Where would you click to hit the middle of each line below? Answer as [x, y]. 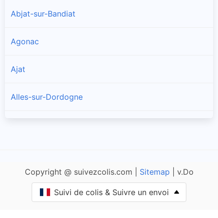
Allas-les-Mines [39, 125]
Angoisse [27, 180]
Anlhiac [24, 208]
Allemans [27, 153]
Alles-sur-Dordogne [47, 97]
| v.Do [182, 172]
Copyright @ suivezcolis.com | [82, 172]
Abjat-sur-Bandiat [43, 14]
